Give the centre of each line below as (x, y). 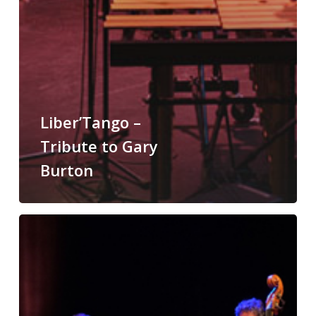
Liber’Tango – (90, 122)
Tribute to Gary (99, 146)
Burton (66, 170)
